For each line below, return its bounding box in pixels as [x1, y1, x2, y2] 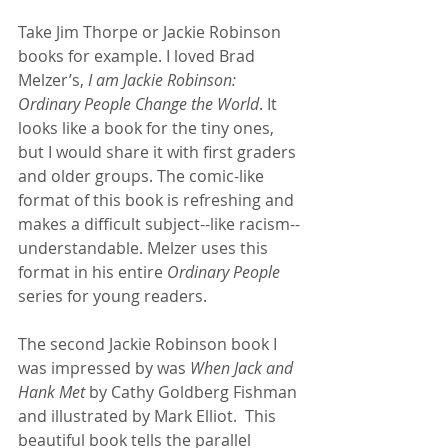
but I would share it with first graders [18, 140, 300, 163]
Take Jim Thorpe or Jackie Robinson [18, 20, 285, 43]
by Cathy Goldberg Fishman [85, 380, 301, 403]
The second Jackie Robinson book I [18, 332, 281, 355]
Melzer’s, [18, 68, 88, 91]
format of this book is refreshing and [18, 188, 298, 211]
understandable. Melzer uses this [18, 236, 272, 259]
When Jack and [190, 356, 297, 379]
